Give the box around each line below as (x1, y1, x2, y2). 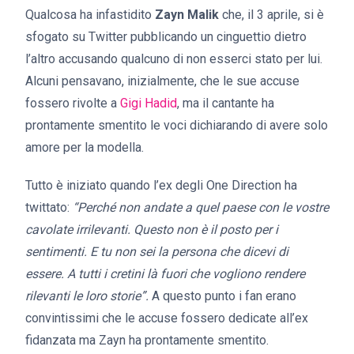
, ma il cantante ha (177, 96, 274, 111)
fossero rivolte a (25, 96, 120, 111)
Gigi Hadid (120, 96, 177, 111)
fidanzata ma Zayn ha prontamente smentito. (25, 333, 269, 348)
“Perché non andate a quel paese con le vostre (73, 200, 329, 215)
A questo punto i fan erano (149, 288, 296, 303)
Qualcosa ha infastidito (25, 7, 155, 22)
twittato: (25, 200, 73, 215)
